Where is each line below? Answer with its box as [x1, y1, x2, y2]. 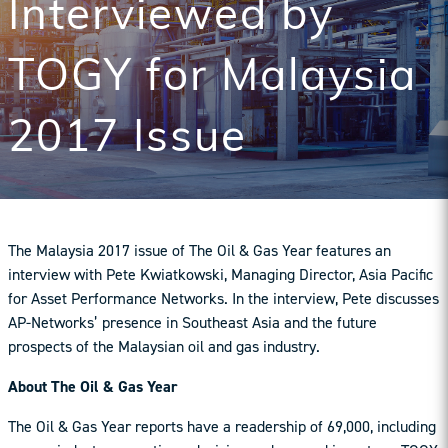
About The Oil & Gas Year [8, 376, 178, 398]
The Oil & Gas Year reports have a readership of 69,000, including [8, 416, 436, 438]
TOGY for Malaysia [8, 57, 417, 102]
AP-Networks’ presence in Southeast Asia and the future [8, 312, 377, 334]
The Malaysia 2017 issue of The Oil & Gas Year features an [8, 240, 391, 262]
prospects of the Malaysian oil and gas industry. [8, 336, 320, 358]
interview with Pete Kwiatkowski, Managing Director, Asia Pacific [8, 264, 433, 286]
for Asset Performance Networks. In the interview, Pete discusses [8, 288, 439, 310]
